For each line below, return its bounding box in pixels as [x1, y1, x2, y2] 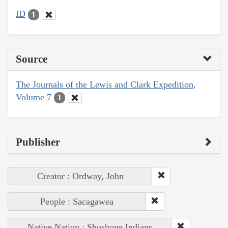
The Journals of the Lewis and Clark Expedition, [16, 79, 196, 90]
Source [16, 52, 47, 65]
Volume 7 [16, 92, 51, 102]
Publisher [16, 136, 60, 149]
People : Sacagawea [40, 196, 113, 207]
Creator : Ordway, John [37, 171, 124, 182]
